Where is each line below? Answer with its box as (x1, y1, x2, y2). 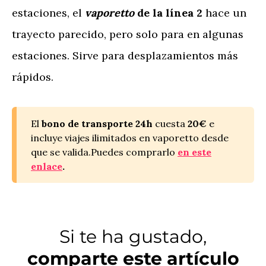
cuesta (155, 118, 188, 129)
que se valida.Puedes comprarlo (31, 146, 178, 158)
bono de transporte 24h (42, 118, 155, 129)
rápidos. (12, 70, 53, 84)
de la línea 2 (134, 6, 202, 20)
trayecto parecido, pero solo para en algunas (12, 27, 243, 41)
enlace (31, 160, 62, 172)
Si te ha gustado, (59, 226, 207, 248)
